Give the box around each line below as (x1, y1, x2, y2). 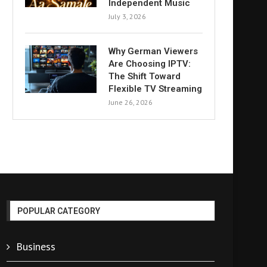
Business (15, 240, 55, 253)
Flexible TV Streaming (108, 83, 202, 94)
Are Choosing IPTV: (108, 58, 191, 69)
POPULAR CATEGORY (17, 206, 100, 216)
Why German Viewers (108, 46, 198, 57)
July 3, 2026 (108, 12, 146, 21)
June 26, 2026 (108, 98, 153, 107)
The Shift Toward (108, 71, 181, 82)
